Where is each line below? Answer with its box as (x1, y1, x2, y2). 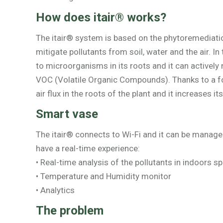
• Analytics (36, 185, 75, 195)
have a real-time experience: (36, 143, 140, 153)
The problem (36, 203, 104, 218)
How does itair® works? (36, 10, 166, 24)
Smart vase (36, 107, 98, 121)
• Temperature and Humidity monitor (36, 171, 171, 181)
